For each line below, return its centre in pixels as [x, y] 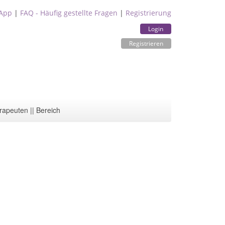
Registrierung [148, 13]
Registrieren [146, 43]
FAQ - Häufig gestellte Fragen [69, 13]
